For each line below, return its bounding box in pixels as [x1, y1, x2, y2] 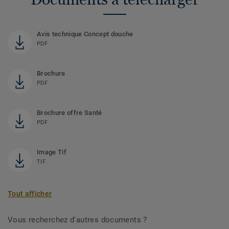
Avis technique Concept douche [37, 30, 133, 38]
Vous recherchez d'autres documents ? [8, 215, 147, 224]
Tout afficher [8, 189, 52, 198]
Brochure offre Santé [37, 108, 102, 117]
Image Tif [37, 148, 66, 156]
